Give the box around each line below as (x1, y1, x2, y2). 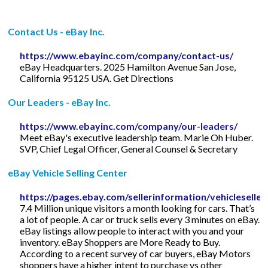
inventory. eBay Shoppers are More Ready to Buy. (20, 236, 221, 248)
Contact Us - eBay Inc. (8, 25, 105, 37)
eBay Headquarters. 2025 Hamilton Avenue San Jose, (20, 60, 236, 72)
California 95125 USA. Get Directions (20, 72, 174, 84)
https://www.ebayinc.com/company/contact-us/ (20, 49, 234, 61)
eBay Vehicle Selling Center (8, 166, 128, 178)
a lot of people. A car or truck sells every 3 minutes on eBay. (20, 213, 260, 225)
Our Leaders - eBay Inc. (8, 96, 111, 108)
